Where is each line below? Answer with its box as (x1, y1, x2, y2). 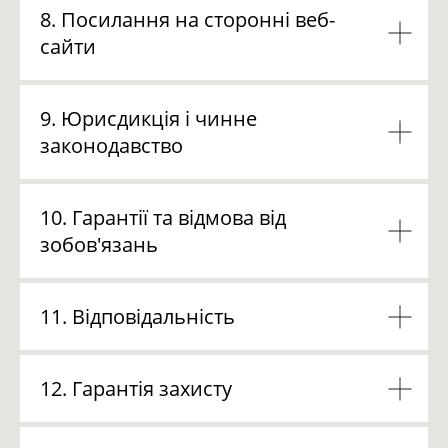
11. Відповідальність (40, 303, 235, 330)
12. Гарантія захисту (40, 375, 232, 402)
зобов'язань (40, 231, 158, 258)
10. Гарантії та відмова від (40, 204, 286, 231)
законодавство (40, 132, 183, 159)
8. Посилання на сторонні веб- (40, 6, 335, 33)
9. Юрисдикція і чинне (40, 105, 257, 132)
